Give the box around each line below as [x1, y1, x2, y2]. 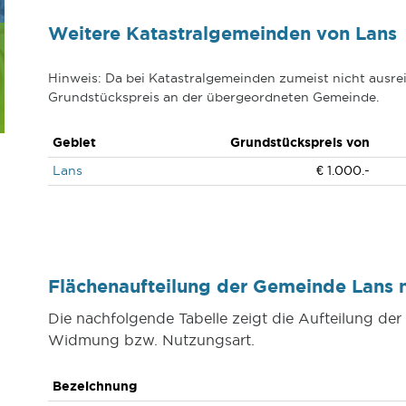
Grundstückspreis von [229, 135, 370, 150]
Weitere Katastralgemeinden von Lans [47, 23, 397, 43]
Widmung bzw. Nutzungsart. [47, 332, 255, 348]
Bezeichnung [52, 379, 137, 393]
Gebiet [52, 135, 96, 150]
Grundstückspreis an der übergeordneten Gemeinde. [47, 90, 379, 104]
